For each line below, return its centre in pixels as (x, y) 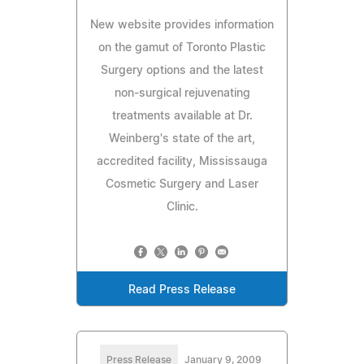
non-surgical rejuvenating (182, 93)
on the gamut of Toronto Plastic (182, 48)
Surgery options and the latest (182, 70)
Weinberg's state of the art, (182, 139)
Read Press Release (182, 290)
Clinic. (182, 207)
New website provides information (182, 25)
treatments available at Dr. (182, 116)
